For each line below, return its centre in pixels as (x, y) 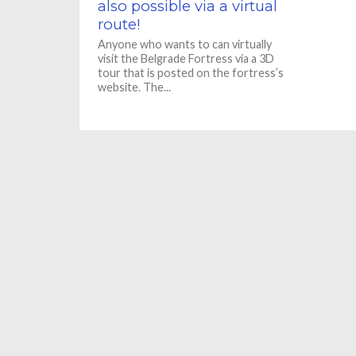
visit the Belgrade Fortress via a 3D (186, 58)
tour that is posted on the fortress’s (191, 73)
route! (120, 24)
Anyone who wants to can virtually (185, 44)
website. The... (135, 87)
